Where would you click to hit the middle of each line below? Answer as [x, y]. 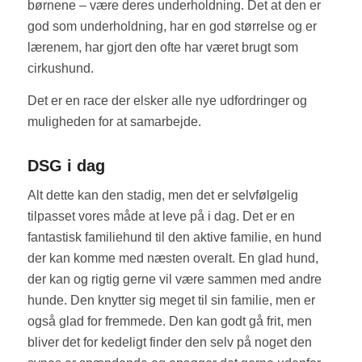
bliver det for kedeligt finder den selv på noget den [169, 343]
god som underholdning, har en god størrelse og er [172, 27]
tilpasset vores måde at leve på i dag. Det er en [161, 217]
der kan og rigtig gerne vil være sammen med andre [174, 280]
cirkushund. [60, 69]
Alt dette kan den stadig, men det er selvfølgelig [162, 196]
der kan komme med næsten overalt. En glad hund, [173, 259]
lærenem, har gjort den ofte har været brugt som [162, 48]
